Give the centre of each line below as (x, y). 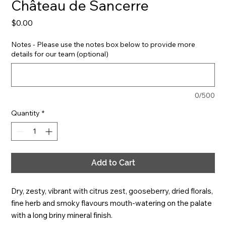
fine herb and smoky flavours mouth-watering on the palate (112, 203)
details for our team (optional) (60, 54)
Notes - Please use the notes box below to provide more (103, 44)
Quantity (26, 113)
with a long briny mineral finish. (62, 215)
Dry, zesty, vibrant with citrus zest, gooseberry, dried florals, (112, 191)
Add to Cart (113, 163)
